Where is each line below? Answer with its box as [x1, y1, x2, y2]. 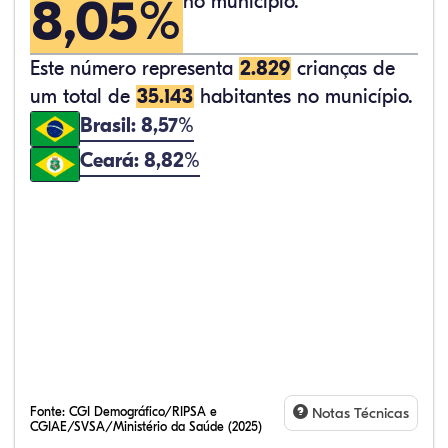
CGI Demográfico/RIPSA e [69, 404, 217, 419]
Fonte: [30, 404, 69, 419]
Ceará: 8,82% [80, 149, 200, 173]
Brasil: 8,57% [80, 113, 194, 137]
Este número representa [30, 57, 239, 80]
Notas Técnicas [308, 404, 409, 422]
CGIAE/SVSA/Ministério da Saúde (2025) [30, 419, 262, 434]
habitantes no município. [194, 85, 413, 108]
